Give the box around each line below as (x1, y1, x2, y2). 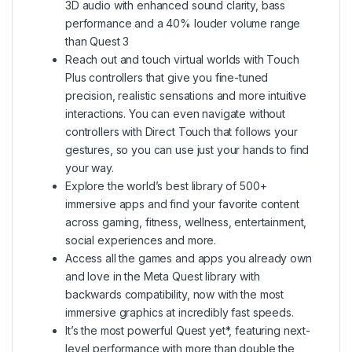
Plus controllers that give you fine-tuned (65, 70, 269, 84)
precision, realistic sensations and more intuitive (65, 88, 306, 102)
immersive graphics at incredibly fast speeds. (65, 305, 294, 319)
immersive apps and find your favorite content (65, 196, 299, 211)
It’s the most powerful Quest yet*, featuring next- (65, 323, 310, 337)
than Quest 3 (65, 34, 130, 48)
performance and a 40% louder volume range (65, 16, 301, 30)
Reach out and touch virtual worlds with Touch (65, 52, 299, 66)
